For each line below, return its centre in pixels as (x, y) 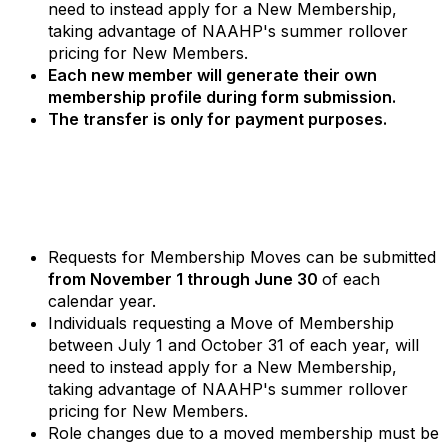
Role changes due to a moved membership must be (243, 433)
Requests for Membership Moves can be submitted (242, 257)
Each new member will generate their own (212, 75)
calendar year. (104, 301)
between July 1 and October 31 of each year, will (233, 345)
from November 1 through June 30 (183, 279)
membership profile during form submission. (224, 97)
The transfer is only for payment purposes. (217, 119)
